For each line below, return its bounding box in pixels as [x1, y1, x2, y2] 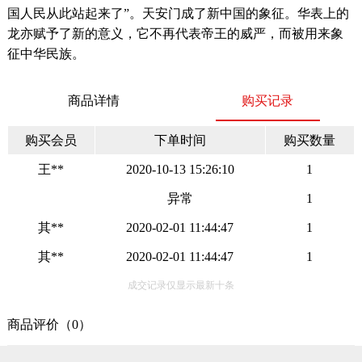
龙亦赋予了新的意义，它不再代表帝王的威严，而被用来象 [6, 27, 343, 40]
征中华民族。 [6, 47, 85, 61]
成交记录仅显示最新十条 [127, 280, 234, 291]
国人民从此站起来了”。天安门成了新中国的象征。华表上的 [6, 6, 349, 20]
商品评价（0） [6, 318, 91, 331]
